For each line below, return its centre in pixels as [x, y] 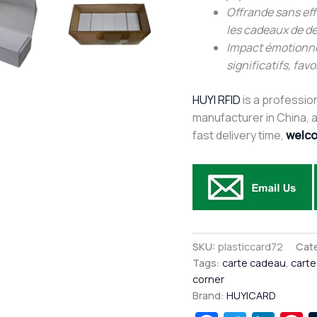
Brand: [209, 296]
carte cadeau [254, 263]
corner [208, 279]
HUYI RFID [217, 99]
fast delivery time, [239, 135]
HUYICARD [251, 296]
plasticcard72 [250, 247]
